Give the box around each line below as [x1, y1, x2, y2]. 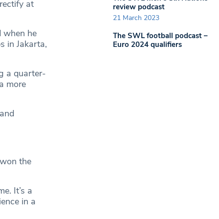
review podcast [113, 1, 165, 12]
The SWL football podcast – [113, 31, 208, 41]
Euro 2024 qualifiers [113, 40, 182, 49]
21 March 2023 [113, 13, 159, 22]
